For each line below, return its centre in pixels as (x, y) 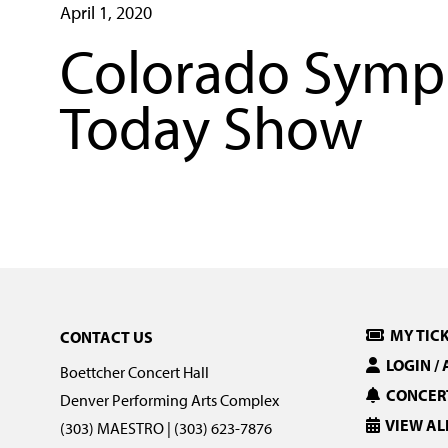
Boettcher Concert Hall (134, 372)
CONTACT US (106, 337)
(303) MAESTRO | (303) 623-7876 (166, 428)
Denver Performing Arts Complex (169, 400)
